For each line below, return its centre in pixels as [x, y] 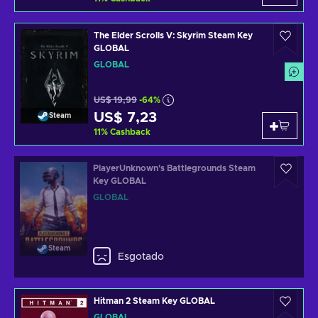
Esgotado [141, 257]
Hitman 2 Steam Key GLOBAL [154, 301]
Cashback [130, 132]
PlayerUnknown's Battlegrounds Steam [174, 168]
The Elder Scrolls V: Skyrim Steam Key [173, 35]
